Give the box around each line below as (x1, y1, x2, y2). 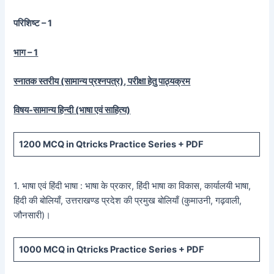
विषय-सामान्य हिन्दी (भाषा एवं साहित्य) (13, 105, 131, 116)
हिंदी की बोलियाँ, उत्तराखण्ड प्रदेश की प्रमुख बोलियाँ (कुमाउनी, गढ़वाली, (13, 195, 242, 207)
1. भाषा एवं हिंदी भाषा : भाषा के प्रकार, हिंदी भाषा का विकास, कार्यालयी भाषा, (13, 180, 251, 192)
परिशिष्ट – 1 (13, 18, 53, 29)
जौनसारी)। (13, 210, 51, 221)
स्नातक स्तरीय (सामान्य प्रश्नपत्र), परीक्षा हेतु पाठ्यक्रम (13, 76, 191, 87)
